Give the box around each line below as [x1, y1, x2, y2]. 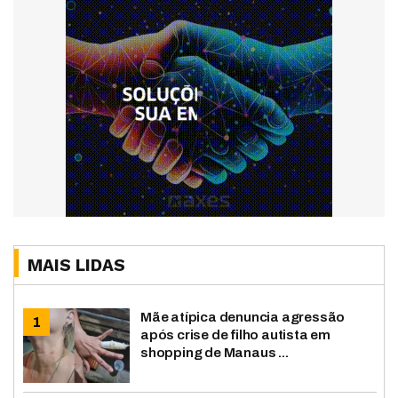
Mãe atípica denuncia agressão [140, 309, 346, 325]
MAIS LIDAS [28, 255, 125, 276]
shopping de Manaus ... [140, 345, 289, 361]
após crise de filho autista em [140, 327, 331, 343]
